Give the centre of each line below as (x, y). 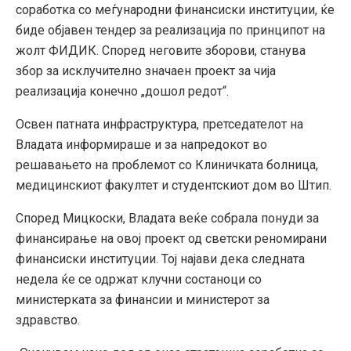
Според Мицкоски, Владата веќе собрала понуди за (167, 218)
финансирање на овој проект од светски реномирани (171, 238)
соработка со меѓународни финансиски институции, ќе (175, 9)
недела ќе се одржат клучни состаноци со (139, 279)
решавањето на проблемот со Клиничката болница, (167, 165)
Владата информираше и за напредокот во (141, 144)
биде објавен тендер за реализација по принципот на (170, 30)
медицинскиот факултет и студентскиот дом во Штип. (174, 185)
